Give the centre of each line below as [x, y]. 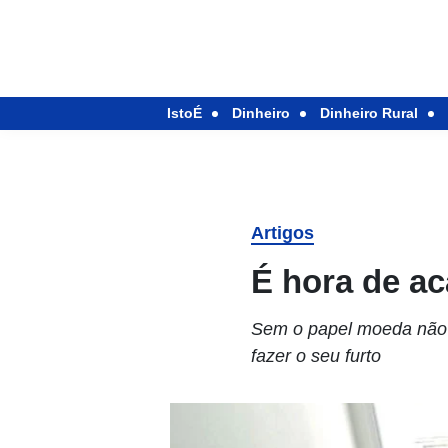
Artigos [283, 233]
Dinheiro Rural [368, 113]
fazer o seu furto [316, 356]
